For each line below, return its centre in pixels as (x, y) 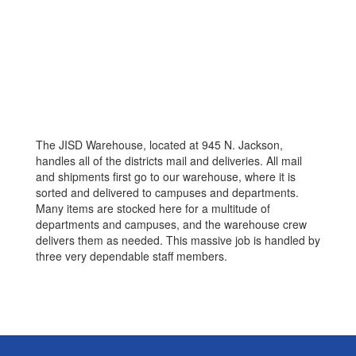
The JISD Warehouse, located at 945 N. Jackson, (159, 145)
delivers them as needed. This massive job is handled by (178, 240)
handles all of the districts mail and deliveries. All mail (169, 161)
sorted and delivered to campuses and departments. (167, 192)
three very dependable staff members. (133, 256)
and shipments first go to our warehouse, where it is (166, 176)
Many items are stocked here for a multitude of (153, 208)
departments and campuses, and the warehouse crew (171, 224)
